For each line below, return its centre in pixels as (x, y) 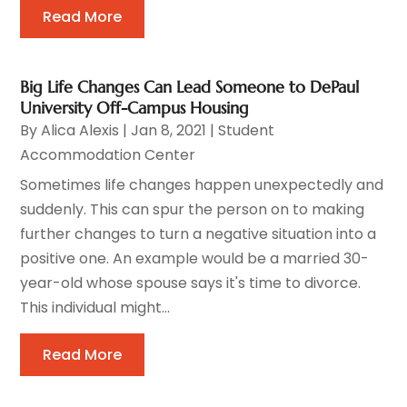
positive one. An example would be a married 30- (195, 258)
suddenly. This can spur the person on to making (193, 209)
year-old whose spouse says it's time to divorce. (191, 283)
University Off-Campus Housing (135, 107)
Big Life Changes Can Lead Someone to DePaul (190, 86)
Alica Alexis (80, 130)
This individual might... (95, 307)
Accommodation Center (108, 154)
